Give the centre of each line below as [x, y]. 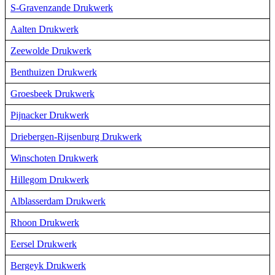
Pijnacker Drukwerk [50, 115]
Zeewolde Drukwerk [51, 50]
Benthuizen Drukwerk [54, 72]
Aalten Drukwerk [45, 29]
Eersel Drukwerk [44, 244]
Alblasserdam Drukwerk [58, 201]
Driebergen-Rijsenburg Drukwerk [76, 136]
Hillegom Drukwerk [50, 179]
